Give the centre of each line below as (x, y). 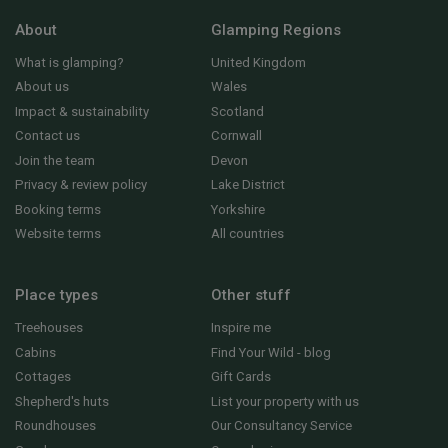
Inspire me (241, 328)
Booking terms (58, 209)
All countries (248, 234)
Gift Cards (241, 377)
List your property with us (285, 401)
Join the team (55, 160)
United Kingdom (259, 62)
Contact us (47, 136)
